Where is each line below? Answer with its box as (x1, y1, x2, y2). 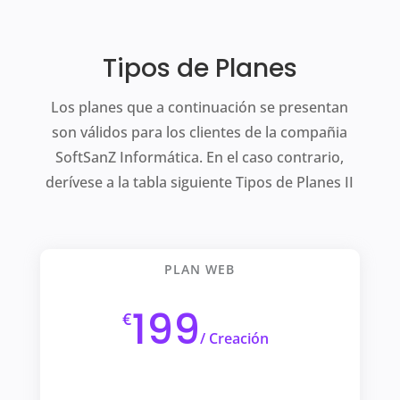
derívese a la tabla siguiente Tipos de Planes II (46, 172, 354, 192)
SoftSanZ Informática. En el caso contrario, (55, 147, 345, 167)
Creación (204, 329, 269, 348)
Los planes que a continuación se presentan (51, 97, 349, 117)
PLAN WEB (164, 261, 236, 278)
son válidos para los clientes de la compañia (52, 122, 348, 142)
